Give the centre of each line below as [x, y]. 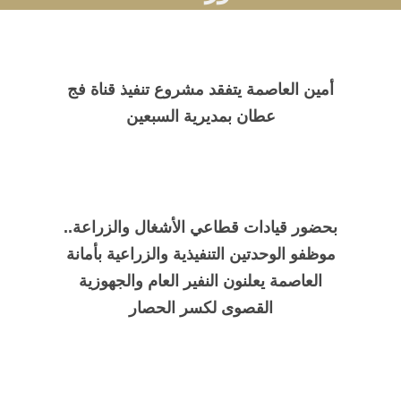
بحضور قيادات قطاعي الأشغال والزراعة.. [200, 228]
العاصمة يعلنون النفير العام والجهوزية [200, 282]
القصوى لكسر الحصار [200, 308]
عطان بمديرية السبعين [200, 117]
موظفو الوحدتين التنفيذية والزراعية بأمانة [200, 255]
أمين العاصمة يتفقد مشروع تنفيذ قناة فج [200, 90]
